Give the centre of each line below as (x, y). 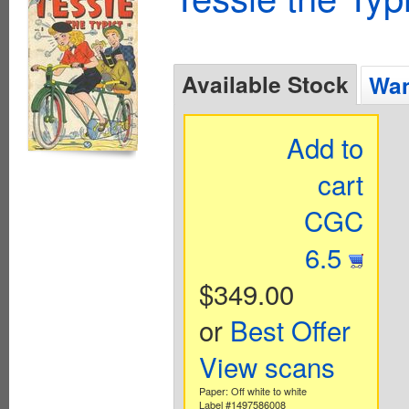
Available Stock (265, 84)
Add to (325, 147)
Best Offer (290, 329)
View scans (267, 366)
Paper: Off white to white (252, 390)
